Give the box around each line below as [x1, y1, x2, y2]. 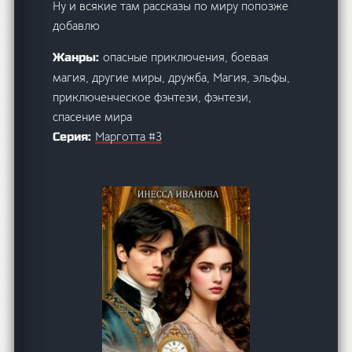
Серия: [53, 129, 96, 144]
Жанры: [53, 49, 104, 64]
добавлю [53, 17, 101, 33]
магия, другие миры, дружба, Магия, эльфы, [53, 69, 291, 85]
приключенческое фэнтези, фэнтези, [53, 89, 252, 104]
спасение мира [53, 108, 133, 124]
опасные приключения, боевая [103, 49, 269, 64]
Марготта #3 [95, 128, 163, 144]
